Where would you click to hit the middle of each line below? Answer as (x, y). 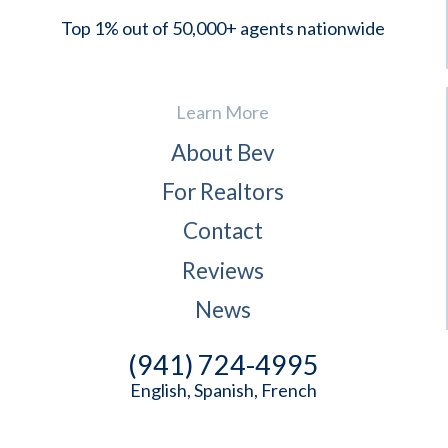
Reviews (222, 270)
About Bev (222, 152)
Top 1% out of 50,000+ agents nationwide (222, 28)
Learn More (223, 112)
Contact (222, 231)
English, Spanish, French (224, 389)
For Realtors (222, 192)
